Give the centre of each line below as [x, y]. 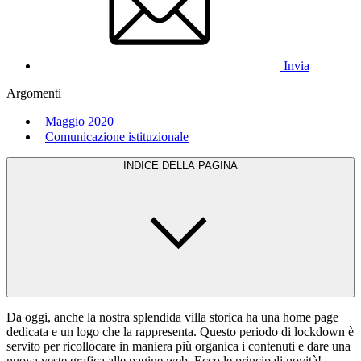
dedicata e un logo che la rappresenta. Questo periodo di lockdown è [180, 331]
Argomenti [34, 93]
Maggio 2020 [79, 121]
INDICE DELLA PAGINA [180, 165]
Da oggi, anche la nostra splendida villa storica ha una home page [172, 317]
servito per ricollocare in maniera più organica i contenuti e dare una [178, 346]
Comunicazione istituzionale [117, 136]
